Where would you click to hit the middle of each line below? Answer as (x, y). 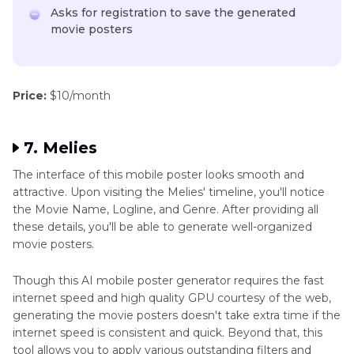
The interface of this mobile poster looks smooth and (158, 175)
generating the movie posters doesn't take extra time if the (177, 316)
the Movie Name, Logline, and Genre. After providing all (166, 210)
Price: (30, 96)
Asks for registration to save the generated (173, 13)
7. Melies (60, 148)
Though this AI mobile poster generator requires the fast (168, 281)
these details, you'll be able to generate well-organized (162, 227)
